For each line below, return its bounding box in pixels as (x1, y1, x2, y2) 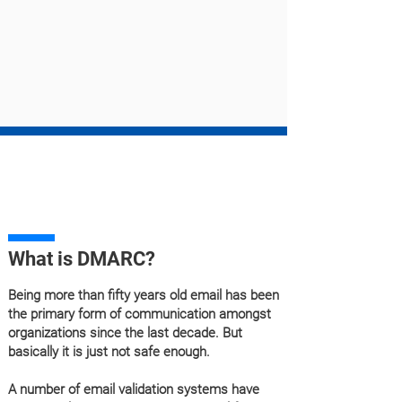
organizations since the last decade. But (8, 325, 242, 341)
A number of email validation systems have (8, 381, 259, 398)
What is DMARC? (8, 248, 155, 270)
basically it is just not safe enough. (8, 344, 210, 360)
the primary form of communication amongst (8, 306, 271, 322)
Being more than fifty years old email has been (8, 287, 279, 303)
